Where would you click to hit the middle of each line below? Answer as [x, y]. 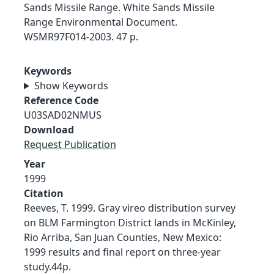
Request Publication [70, 144]
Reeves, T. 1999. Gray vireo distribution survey [130, 208]
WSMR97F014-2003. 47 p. [81, 36]
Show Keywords [71, 85]
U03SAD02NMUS [63, 115]
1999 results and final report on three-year [122, 252]
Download [49, 129]
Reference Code [61, 100]
